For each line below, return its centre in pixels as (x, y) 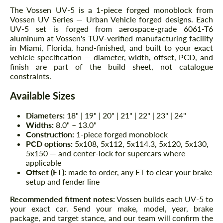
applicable (44, 163)
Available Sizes (43, 96)
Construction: (50, 134)
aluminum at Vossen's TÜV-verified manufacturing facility (111, 38)
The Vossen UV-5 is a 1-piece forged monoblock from (111, 10)
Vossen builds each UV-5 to (164, 199)
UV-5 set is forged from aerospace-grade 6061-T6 (111, 29)
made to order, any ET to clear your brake (139, 172)
